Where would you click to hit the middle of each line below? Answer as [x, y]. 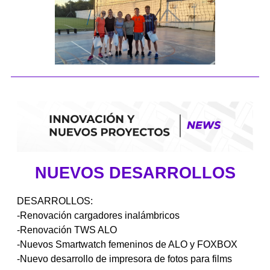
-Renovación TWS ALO [67, 230]
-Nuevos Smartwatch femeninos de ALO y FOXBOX [127, 244]
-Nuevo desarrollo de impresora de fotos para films [124, 259]
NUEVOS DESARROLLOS [135, 173]
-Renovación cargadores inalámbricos [98, 215]
